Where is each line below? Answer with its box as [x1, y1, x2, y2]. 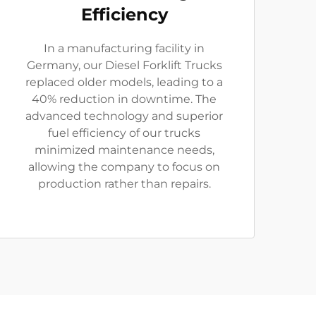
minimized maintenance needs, [34, 143, 214, 157]
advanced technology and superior [25, 109, 223, 123]
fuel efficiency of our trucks [48, 126, 200, 140]
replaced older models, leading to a [25, 75, 223, 89]
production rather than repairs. [37, 177, 211, 190]
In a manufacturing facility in [44, 42, 205, 55]
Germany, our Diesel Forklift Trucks [26, 59, 222, 72]
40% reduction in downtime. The [32, 92, 217, 106]
